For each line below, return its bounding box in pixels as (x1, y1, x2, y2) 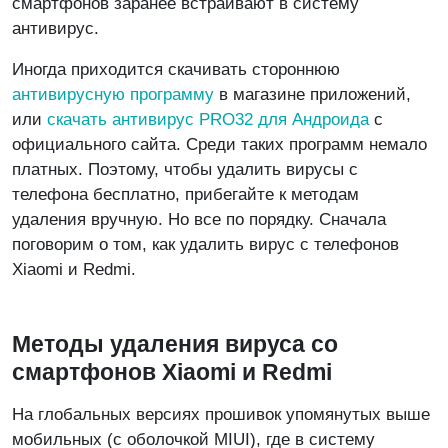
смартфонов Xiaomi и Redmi (12, 358, 332, 385)
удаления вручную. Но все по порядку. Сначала (12, 209, 386, 229)
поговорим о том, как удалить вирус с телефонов (12, 234, 399, 254)
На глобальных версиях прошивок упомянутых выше (12, 404, 430, 424)
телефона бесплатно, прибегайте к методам (12, 184, 359, 204)
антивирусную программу (12, 84, 214, 104)
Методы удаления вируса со (12, 330, 338, 357)
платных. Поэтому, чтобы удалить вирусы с (12, 159, 358, 179)
